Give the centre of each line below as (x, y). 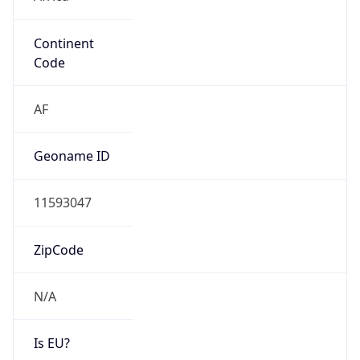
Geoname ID (72, 156)
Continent (63, 43)
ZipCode (58, 250)
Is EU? (51, 344)
